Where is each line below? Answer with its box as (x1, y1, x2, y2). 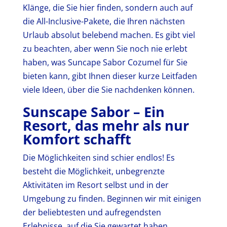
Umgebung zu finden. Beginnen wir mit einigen (22, 193, 201, 204)
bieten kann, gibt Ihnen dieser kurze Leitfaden (22, 70, 197, 82)
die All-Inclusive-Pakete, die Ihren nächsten (22, 15, 185, 27)
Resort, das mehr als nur (22, 116, 189, 135)
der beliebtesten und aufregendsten (22, 206, 161, 218)
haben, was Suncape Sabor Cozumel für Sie (22, 56, 187, 68)
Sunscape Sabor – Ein (22, 102, 165, 121)
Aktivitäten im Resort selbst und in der (22, 179, 169, 191)
